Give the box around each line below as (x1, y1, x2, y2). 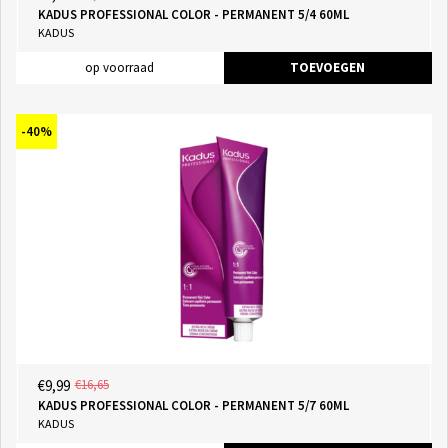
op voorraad (85, 59, 154, 77)
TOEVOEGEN (290, 59, 365, 77)
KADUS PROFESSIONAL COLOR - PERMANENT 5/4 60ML (37, 6, 349, 24)
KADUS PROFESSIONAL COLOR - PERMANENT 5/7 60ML (37, 396, 349, 414)
